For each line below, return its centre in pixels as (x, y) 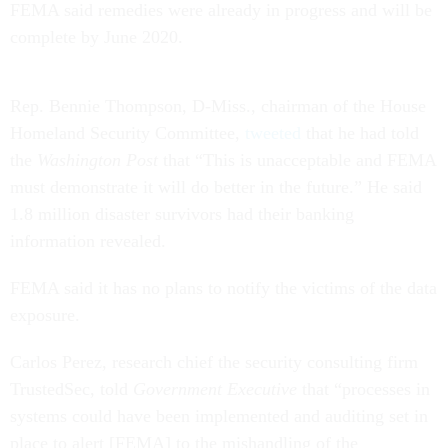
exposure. (45, 315)
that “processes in (363, 389)
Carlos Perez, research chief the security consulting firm (214, 362)
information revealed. (88, 241)
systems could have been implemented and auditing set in (219, 416)
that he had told (360, 133)
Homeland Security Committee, (127, 133)
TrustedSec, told (71, 389)
